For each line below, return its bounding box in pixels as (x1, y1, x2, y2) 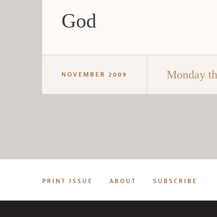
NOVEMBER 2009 (62, 71, 127, 78)
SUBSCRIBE (153, 177, 198, 185)
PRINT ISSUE (42, 177, 93, 185)
